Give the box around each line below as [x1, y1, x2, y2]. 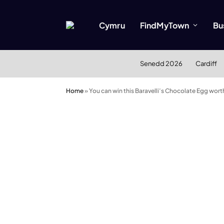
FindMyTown [139, 19, 189, 30]
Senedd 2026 [139, 59, 182, 67]
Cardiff [195, 59, 217, 67]
